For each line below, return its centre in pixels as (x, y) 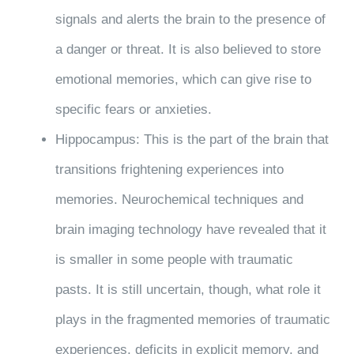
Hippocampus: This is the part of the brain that (192, 139)
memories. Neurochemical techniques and (179, 199)
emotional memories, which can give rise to (183, 79)
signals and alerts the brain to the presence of (190, 19)
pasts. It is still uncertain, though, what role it (188, 289)
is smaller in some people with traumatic (174, 259)
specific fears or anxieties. (133, 109)
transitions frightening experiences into (169, 169)
